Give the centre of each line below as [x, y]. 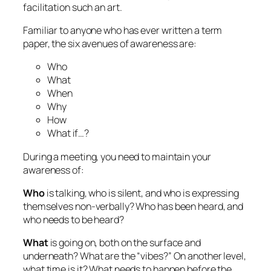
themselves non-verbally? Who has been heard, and [133, 206]
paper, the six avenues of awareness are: [110, 44]
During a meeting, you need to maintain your [117, 156]
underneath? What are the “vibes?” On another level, [135, 256]
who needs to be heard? [73, 219]
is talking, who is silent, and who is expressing [142, 193]
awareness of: [54, 170]
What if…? [68, 133]
